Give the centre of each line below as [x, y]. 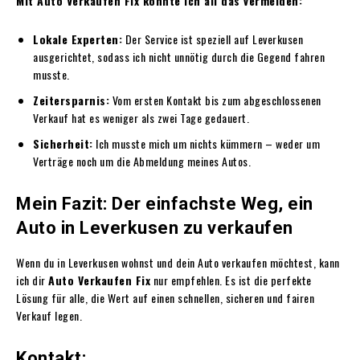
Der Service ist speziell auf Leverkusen [213, 39]
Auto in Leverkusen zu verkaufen [155, 227]
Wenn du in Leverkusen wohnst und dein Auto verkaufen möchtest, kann [178, 262]
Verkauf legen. [49, 315]
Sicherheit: [63, 143]
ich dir [32, 280]
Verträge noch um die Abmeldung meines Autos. [142, 161]
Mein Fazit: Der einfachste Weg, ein [165, 203]
